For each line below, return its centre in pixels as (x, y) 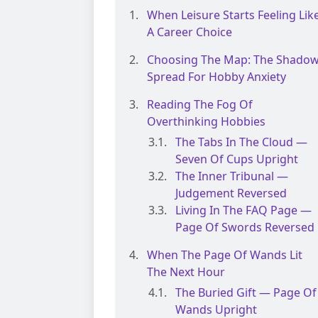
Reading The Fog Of (200, 105)
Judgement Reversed (231, 193)
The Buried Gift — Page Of (246, 293)
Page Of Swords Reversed (245, 227)
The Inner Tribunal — (232, 176)
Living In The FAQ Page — (243, 210)
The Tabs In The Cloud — (241, 142)
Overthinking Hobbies (206, 122)
